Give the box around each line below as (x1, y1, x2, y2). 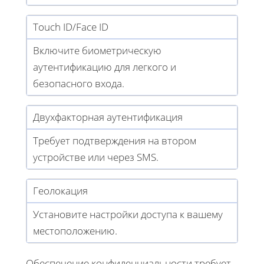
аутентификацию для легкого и (33, 60, 176, 74)
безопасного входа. (33, 76, 124, 90)
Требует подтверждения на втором (33, 133, 196, 147)
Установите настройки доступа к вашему (33, 207, 223, 221)
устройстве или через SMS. (33, 150, 159, 164)
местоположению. (33, 223, 117, 237)
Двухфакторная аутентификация (33, 110, 183, 124)
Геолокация (33, 183, 88, 197)
